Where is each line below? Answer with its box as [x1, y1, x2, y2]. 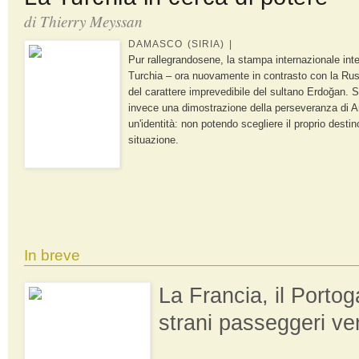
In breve [24, 246, 80, 264]
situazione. [128, 133, 179, 146]
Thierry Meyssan [40, 10, 143, 31]
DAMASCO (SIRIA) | [128, 38, 232, 50]
